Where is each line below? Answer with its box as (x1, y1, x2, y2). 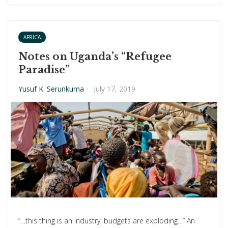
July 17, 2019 (94, 84, 135, 94)
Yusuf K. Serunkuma (18, 84, 84, 94)
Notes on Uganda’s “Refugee (18, 50, 172, 63)
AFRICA (23, 34, 41, 41)
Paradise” (18, 64, 70, 76)
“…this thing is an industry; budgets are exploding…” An (18, 216, 195, 225)
